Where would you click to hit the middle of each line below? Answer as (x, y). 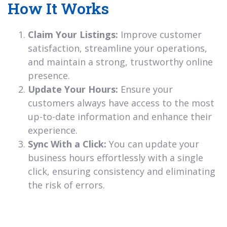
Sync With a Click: (67, 144)
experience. (53, 130)
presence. (49, 76)
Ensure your (145, 89)
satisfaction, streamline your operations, (118, 48)
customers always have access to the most (121, 103)
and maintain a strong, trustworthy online (120, 62)
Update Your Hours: (73, 89)
